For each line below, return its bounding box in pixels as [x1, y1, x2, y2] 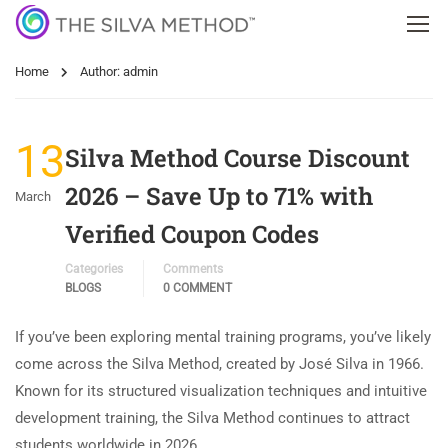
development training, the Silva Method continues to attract [15, 409, 410, 427]
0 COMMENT [163, 281, 232, 295]
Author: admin [80, 64, 158, 79]
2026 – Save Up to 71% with [65, 180, 373, 212]
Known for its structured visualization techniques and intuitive [15, 382, 427, 400]
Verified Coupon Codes [65, 218, 319, 250]
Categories [65, 262, 123, 276]
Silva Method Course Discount [65, 142, 410, 174]
